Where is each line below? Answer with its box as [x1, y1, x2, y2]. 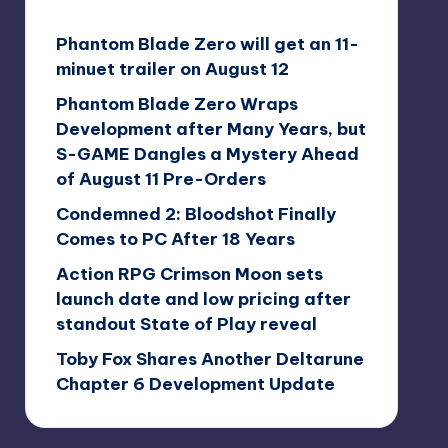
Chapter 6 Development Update [55, 372, 335, 395]
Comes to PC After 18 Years [55, 227, 295, 250]
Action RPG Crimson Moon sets [55, 262, 323, 285]
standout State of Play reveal [55, 312, 317, 335]
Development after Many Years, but [55, 117, 366, 140]
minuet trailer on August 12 [55, 57, 289, 80]
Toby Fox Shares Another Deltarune [55, 347, 364, 370]
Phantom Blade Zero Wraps [55, 92, 298, 115]
